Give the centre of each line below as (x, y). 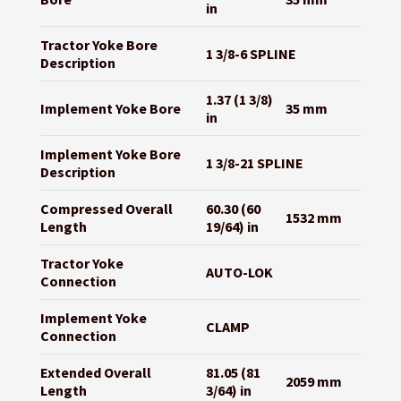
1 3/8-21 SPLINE (254, 163)
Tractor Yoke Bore (98, 45)
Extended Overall (95, 373)
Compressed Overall (106, 209)
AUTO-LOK (239, 273)
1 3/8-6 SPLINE (251, 54)
